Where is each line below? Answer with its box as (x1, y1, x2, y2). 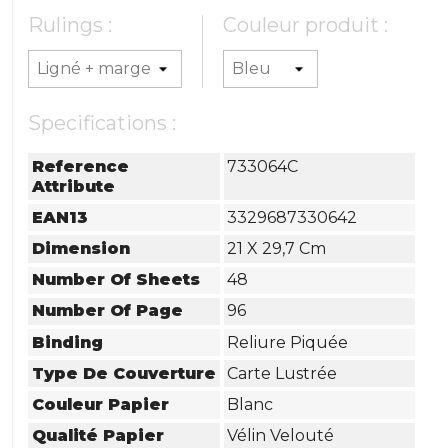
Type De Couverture (32, 363, 217, 383)
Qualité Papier (32, 426, 165, 446)
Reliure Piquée (227, 332, 349, 352)
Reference (32, 156, 130, 176)
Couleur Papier (32, 394, 170, 414)
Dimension (32, 238, 131, 258)
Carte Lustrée (227, 363, 338, 383)
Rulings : (28, 13, 113, 37)
